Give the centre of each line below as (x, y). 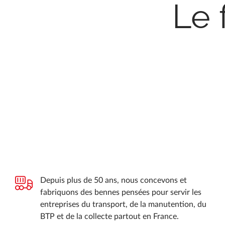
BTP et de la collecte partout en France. (109, 216)
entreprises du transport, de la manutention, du (123, 204)
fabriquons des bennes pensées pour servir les (121, 192)
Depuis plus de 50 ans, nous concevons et (114, 180)
